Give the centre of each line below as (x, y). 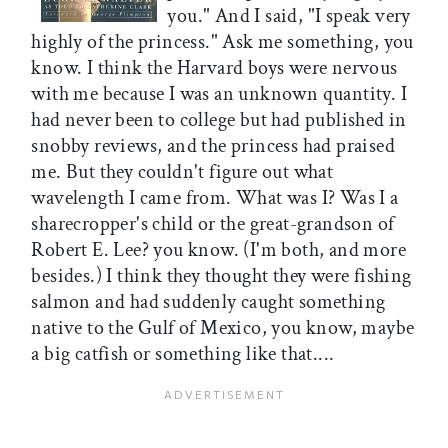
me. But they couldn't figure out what (182, 172)
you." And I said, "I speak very (289, 16)
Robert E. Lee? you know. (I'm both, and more (218, 250)
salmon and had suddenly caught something (208, 302)
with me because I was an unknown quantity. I (219, 94)
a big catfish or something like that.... (183, 354)
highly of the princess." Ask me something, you (222, 42)
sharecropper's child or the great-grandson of (213, 224)
